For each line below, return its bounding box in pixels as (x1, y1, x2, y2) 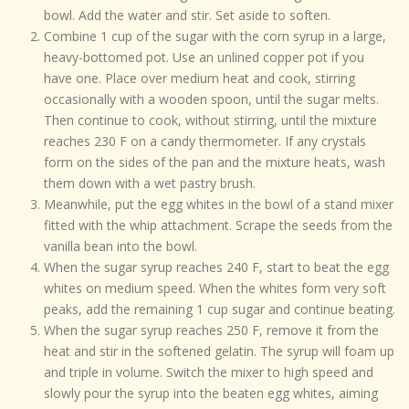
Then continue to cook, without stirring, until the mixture (43, 111, 377, 130)
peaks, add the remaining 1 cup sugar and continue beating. (43, 300, 395, 319)
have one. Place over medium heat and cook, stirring (43, 69, 355, 88)
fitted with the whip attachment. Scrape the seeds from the (43, 216, 393, 235)
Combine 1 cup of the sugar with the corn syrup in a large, (43, 27, 386, 46)
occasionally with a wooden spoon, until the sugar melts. (43, 90, 379, 109)
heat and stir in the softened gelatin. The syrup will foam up (43, 342, 394, 361)
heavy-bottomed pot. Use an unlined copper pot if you (43, 48, 364, 67)
